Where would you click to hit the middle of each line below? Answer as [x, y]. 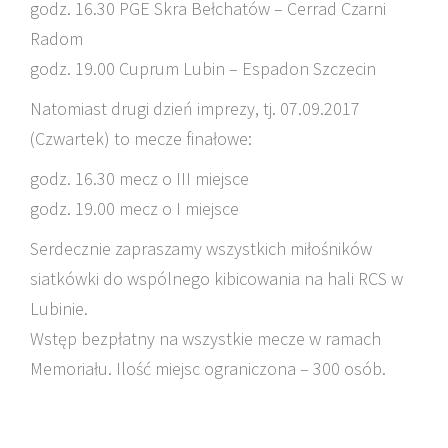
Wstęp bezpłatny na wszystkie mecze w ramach [205, 338]
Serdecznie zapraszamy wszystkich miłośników [201, 248]
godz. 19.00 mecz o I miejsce [134, 208]
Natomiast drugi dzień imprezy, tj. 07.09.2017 [195, 108]
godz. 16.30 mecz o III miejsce [139, 178]
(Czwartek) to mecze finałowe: [141, 138]
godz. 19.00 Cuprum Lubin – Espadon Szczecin [203, 68]
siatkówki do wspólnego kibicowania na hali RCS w [216, 278]
